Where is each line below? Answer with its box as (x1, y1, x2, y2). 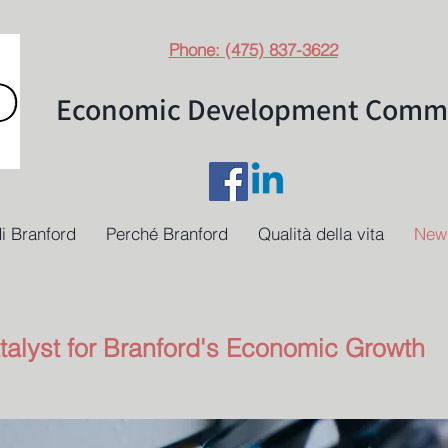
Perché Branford (106, 223, 228, 244)
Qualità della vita (258, 223, 384, 244)
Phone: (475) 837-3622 (168, 39, 338, 60)
